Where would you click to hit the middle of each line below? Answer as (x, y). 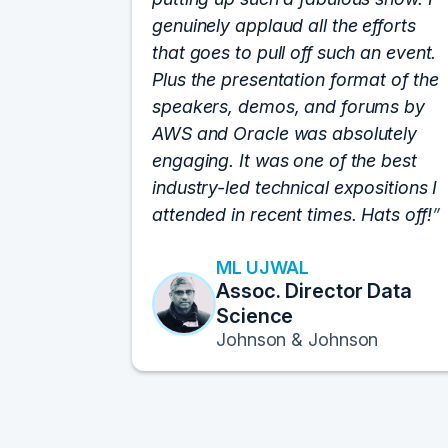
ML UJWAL (263, 267)
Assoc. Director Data (314, 291)
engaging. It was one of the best (284, 160)
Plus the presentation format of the (295, 79)
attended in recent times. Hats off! (292, 214)
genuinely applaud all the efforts (284, 25)
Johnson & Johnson (297, 339)
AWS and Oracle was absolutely (285, 133)
